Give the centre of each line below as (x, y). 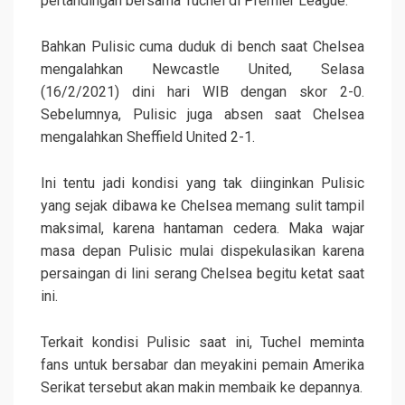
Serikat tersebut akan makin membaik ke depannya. (202, 388)
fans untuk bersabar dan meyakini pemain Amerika (202, 365)
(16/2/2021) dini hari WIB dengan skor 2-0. (202, 92)
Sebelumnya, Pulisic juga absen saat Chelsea (202, 115)
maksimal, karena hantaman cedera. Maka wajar (202, 229)
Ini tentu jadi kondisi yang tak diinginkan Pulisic (202, 184)
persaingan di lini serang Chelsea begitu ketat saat (202, 274)
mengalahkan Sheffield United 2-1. (148, 137)
